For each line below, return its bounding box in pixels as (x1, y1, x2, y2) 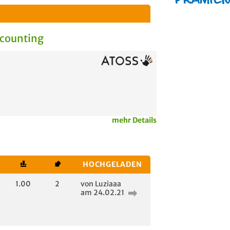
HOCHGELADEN (83, 160, 142, 169)
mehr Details (112, 116, 157, 125)
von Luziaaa (81, 179, 121, 188)
